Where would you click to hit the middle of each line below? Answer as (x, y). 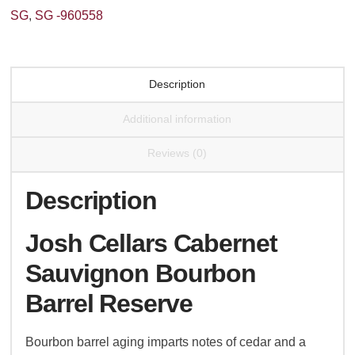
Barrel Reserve (109, 304)
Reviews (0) (177, 153)
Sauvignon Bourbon (141, 274)
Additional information (177, 118)
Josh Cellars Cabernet (151, 244)
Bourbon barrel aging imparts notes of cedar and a (166, 342)
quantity (32, 25)
